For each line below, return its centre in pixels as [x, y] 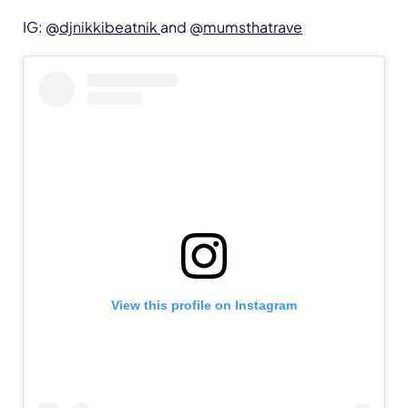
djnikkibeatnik [110, 26]
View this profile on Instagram [204, 306]
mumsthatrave [253, 26]
